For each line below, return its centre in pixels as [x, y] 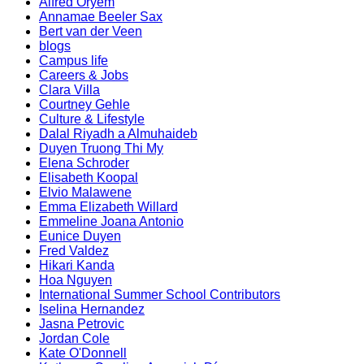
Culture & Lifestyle [92, 119]
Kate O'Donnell [83, 353]
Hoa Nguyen [76, 280]
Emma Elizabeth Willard [108, 207]
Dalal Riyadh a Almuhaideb [118, 134]
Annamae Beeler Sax [101, 17]
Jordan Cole [74, 339]
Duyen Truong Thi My [101, 149]
